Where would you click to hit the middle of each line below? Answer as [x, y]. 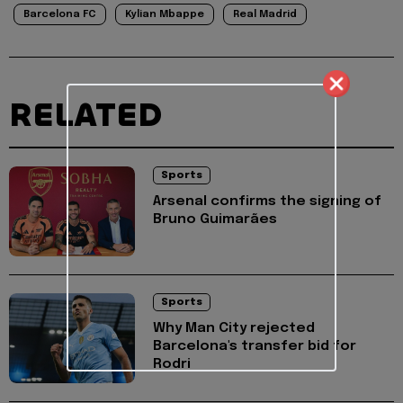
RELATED [85, 116]
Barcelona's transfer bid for [255, 347]
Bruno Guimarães [215, 220]
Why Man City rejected [234, 329]
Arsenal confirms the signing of [267, 202]
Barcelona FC [60, 15]
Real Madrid [265, 15]
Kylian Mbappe [165, 15]
